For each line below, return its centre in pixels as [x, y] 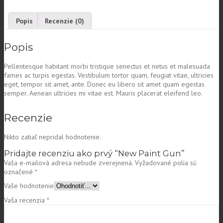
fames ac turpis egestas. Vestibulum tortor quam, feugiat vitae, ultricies [109, 75]
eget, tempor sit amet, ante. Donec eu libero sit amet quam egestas [104, 84]
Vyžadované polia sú [166, 163]
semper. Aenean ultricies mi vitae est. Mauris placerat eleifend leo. [103, 93]
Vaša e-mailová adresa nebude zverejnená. [68, 163]
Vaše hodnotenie [29, 186]
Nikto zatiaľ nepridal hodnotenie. [53, 137]
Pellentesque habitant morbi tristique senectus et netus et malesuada [107, 66]
